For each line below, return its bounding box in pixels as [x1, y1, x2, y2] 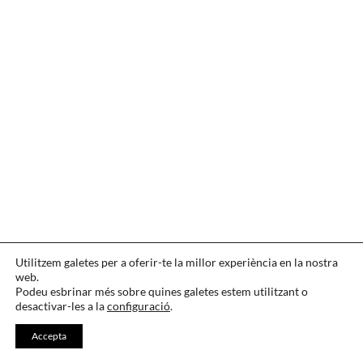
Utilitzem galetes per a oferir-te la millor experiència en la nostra [15, 255, 338, 269]
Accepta [32, 330, 66, 342]
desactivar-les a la [15, 299, 107, 313]
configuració [107, 299, 170, 313]
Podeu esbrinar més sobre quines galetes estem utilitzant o [15, 284, 308, 298]
